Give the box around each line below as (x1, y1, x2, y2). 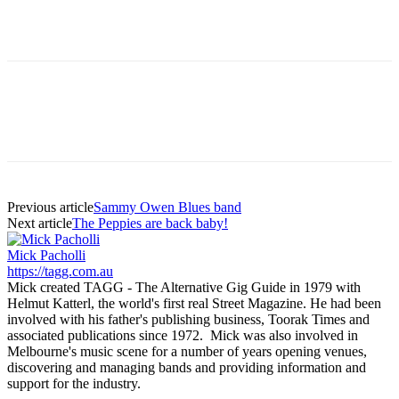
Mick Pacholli (7, 247, 85, 263)
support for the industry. (7, 375, 169, 391)
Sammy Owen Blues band (94, 199, 241, 215)
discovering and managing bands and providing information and (7, 359, 366, 375)
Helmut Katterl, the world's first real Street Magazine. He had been (7, 295, 381, 311)
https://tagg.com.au (7, 263, 113, 279)
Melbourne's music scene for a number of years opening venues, (7, 343, 367, 359)
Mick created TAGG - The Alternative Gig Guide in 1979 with (7, 279, 361, 295)
